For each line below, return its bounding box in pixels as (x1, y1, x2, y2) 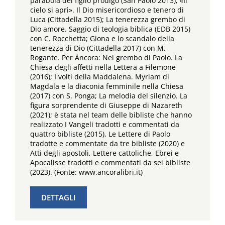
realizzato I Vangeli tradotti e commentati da (30, 120, 179, 130)
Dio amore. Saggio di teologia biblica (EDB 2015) (30, 24, 190, 34)
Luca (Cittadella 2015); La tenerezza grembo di (30, 15, 185, 25)
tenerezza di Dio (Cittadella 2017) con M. (30, 43, 166, 53)
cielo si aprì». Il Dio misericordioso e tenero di (30, 5, 184, 15)
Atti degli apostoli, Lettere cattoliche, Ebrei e (30, 148, 179, 158)
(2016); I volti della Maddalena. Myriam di (30, 72, 169, 82)
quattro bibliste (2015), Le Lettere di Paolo (30, 129, 170, 139)
